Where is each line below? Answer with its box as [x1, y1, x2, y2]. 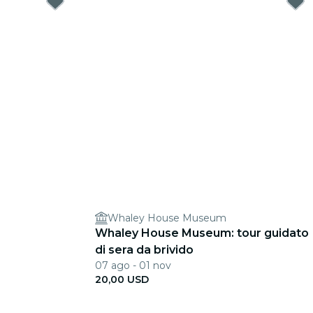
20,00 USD [95, 273, 149, 286]
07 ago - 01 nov [95, 259, 171, 272]
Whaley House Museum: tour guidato [95, 226, 309, 240]
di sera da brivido [95, 243, 194, 256]
